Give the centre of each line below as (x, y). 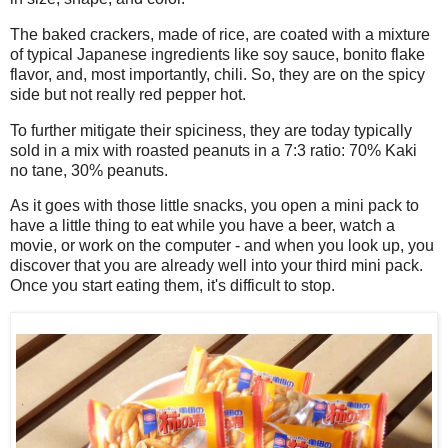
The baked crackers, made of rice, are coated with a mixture (220, 34)
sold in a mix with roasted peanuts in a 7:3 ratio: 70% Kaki (213, 150)
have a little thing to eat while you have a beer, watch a (202, 226)
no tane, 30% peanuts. (89, 170)
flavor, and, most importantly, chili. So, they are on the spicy (217, 74)
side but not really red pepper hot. (128, 94)
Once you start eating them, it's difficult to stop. (172, 286)
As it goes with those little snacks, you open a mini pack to (214, 206)
